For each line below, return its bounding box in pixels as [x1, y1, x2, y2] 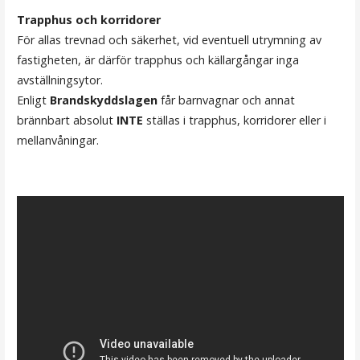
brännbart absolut [16, 112, 117, 128]
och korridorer [75, 11, 161, 27]
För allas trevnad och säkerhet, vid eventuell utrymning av [16, 31, 321, 47]
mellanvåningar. [16, 132, 99, 148]
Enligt [16, 92, 50, 108]
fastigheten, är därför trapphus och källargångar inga [16, 51, 299, 67]
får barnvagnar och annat [157, 92, 295, 108]
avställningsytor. [16, 72, 103, 88]
